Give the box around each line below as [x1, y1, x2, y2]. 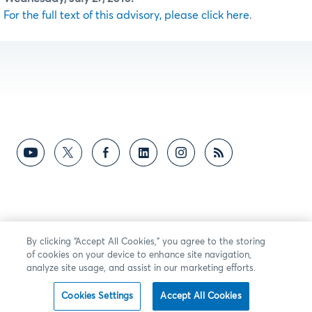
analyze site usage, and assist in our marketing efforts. [26, 264, 256, 273]
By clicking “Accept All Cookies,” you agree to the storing [26, 237, 266, 247]
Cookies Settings [61, 292, 134, 301]
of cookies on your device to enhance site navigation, [26, 251, 252, 260]
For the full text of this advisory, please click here [3, 9, 249, 21]
